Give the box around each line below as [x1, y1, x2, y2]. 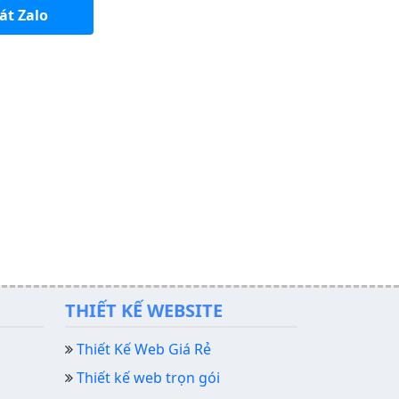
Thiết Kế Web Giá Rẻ [77, 339, 211, 360]
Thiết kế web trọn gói [77, 368, 220, 388]
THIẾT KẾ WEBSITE [65, 298, 223, 323]
